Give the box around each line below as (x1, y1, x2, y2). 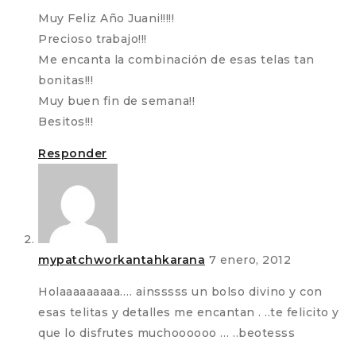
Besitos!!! (38, 114, 93, 130)
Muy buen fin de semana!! (38, 94, 195, 109)
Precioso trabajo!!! (38, 32, 147, 47)
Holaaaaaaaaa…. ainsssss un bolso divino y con (38, 284, 323, 300)
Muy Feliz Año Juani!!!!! (38, 11, 174, 26)
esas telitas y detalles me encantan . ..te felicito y (38, 305, 339, 320)
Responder (38, 146, 107, 161)
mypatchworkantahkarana (38, 253, 205, 268)
